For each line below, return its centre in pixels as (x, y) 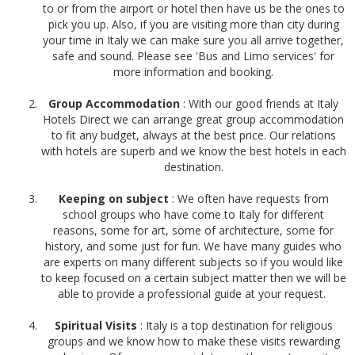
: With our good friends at (248, 103)
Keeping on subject (115, 198)
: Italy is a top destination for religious (236, 325)
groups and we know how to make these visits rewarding (193, 341)
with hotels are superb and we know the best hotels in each (193, 151)
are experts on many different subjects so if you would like (193, 261)
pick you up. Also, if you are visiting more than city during (193, 24)
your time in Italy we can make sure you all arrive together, (193, 40)
